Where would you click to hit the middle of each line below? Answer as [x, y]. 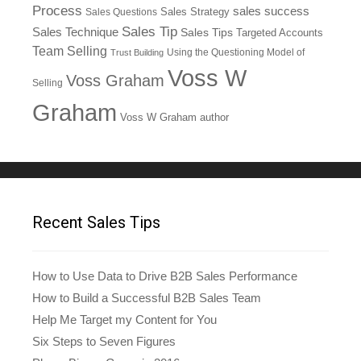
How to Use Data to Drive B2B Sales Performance [165, 276]
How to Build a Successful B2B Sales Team [147, 297]
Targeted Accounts [280, 32]
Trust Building [137, 52]
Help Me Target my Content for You [124, 319]
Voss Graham [115, 80]
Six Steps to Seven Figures [104, 341]
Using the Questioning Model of [236, 52]
